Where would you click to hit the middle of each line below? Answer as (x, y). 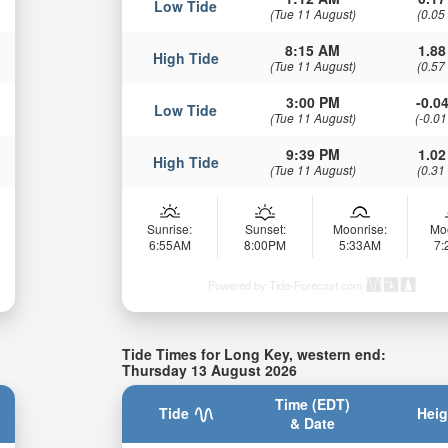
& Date (313, 422)
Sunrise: (170, 229)
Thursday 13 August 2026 (210, 370)
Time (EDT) (313, 403)
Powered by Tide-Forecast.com (285, 285)
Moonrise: (360, 229)
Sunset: (265, 229)
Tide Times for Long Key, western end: (254, 354)
